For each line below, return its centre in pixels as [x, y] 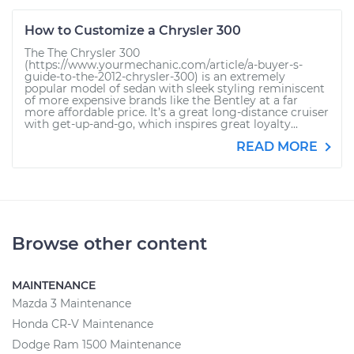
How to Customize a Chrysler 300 [133, 30]
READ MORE [279, 147]
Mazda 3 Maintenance [72, 303]
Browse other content [109, 244]
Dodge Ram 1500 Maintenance [96, 345]
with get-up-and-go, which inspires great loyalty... [161, 124]
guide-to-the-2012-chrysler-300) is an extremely [155, 77]
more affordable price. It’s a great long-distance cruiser [177, 112]
